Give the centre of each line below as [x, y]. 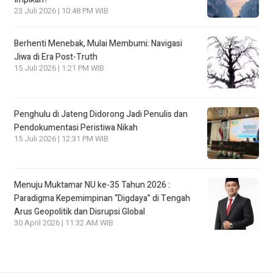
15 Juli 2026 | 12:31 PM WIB [61, 139]
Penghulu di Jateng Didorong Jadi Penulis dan [101, 114]
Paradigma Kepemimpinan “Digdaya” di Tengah [102, 198]
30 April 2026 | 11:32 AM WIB [64, 223]
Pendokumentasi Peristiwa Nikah [76, 127]
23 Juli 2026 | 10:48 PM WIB [61, 11]
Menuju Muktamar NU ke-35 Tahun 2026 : [92, 185]
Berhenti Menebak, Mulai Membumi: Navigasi [98, 43]
